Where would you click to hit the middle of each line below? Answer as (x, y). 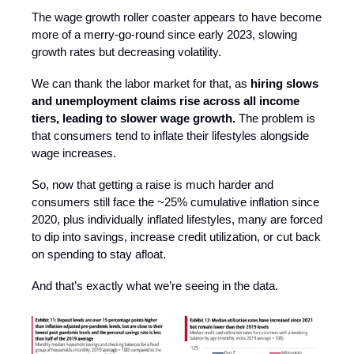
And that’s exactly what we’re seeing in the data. (155, 285)
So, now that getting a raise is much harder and (153, 184)
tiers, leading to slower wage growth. (134, 118)
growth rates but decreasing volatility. (126, 51)
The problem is (275, 118)
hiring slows (284, 83)
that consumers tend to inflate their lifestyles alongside (170, 135)
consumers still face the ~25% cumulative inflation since (175, 201)
